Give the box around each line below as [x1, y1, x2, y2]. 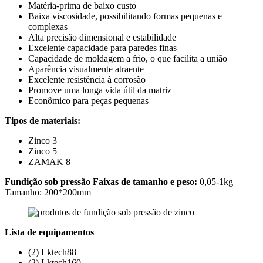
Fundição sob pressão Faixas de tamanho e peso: [5, 177, 197, 187]
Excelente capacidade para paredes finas [28, 43, 177, 53]
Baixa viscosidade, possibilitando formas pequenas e [28, 11, 222, 22]
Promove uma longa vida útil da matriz [28, 85, 171, 96]
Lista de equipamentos [5, 227, 94, 238]
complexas [28, 22, 68, 32]
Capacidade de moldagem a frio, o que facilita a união [28, 53, 227, 64]
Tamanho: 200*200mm [5, 187, 91, 198]
